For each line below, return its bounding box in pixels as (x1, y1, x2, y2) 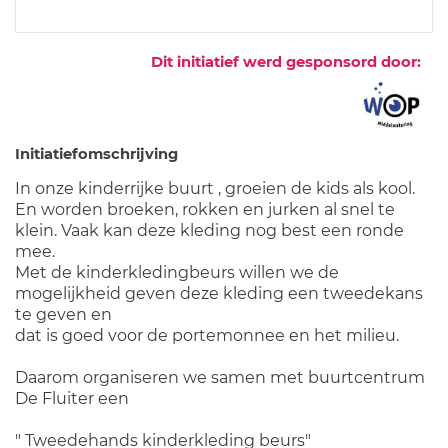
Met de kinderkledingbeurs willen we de (15, 263, 339, 283)
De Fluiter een (15, 389, 129, 409)
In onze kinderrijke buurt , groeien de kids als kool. (15, 179, 415, 199)
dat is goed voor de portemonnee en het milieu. (15, 326, 399, 346)
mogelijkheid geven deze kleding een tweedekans (15, 284, 423, 304)
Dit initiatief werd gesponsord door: (151, 53, 421, 72)
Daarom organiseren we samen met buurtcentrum (15, 368, 425, 388)
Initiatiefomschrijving (15, 145, 178, 164)
